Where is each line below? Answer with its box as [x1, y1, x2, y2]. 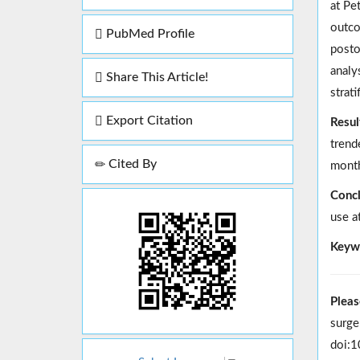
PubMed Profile [103, 27, 194, 41]
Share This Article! [103, 71, 208, 84]
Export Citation [103, 114, 193, 128]
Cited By [105, 157, 157, 171]
